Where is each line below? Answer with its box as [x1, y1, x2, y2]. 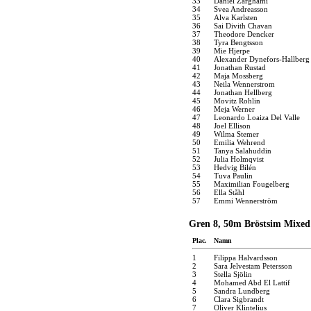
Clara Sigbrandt [214, 294, 264, 303]
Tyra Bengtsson [214, 37, 263, 47]
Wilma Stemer [214, 129, 259, 138]
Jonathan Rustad [214, 62, 266, 72]
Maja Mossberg [214, 71, 263, 80]
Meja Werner [214, 104, 255, 113]
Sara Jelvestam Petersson [214, 261, 292, 270]
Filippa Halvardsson [214, 253, 278, 262]
